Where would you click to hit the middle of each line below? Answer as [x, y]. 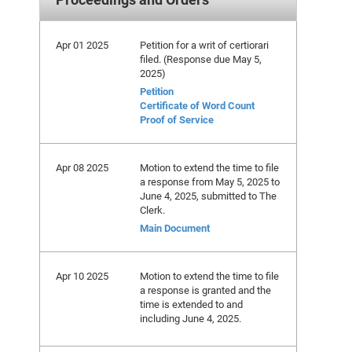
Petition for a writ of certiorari [204, 45]
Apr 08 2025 [82, 167]
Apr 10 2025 [82, 276]
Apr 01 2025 [82, 45]
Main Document [175, 228]
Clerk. [152, 210]
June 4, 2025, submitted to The [208, 196]
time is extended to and [191, 304]
